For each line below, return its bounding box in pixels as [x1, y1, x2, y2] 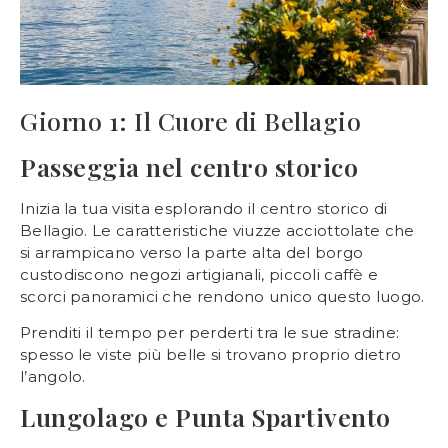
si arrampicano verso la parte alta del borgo [20, 242, 364, 262]
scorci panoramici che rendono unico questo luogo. [20, 286, 425, 306]
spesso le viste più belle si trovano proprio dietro [20, 344, 402, 364]
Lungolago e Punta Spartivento [20, 400, 391, 434]
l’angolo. [20, 366, 86, 386]
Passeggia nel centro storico [20, 149, 358, 183]
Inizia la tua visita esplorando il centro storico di [20, 198, 388, 218]
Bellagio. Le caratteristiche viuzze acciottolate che [20, 220, 415, 240]
